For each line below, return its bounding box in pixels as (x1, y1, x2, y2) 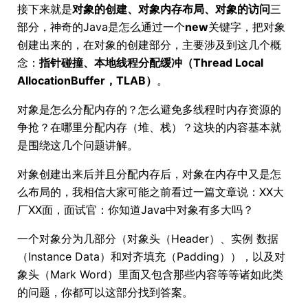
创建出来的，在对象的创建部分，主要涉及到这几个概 (17, 38, 281, 52)
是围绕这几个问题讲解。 (17, 138, 138, 152)
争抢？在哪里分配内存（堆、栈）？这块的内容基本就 (17, 120, 281, 134)
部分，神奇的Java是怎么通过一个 (17, 20, 185, 34)
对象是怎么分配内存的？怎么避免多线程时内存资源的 (17, 102, 281, 116)
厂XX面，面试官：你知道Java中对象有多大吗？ (17, 203, 254, 217)
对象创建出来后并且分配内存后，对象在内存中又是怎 (17, 167, 281, 181)
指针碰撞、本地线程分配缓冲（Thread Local (39, 56, 263, 69)
